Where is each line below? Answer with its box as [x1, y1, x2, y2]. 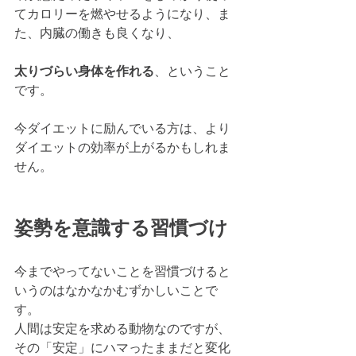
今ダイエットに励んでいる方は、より [14, 120, 230, 136]
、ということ [154, 63, 230, 79]
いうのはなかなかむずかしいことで [14, 282, 218, 298]
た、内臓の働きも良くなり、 [14, 25, 180, 41]
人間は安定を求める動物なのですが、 [14, 320, 230, 336]
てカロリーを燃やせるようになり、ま [14, 6, 230, 21]
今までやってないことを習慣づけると [14, 263, 230, 279]
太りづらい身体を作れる [14, 63, 154, 79]
